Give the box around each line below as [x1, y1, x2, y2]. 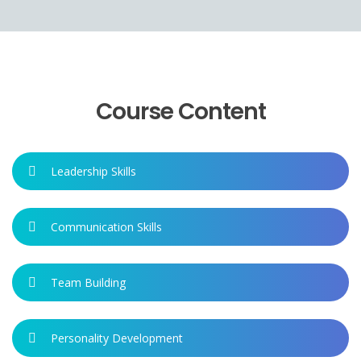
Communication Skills [51, 219, 162, 234]
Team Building [51, 275, 126, 290]
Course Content [95, 96, 266, 127]
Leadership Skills [51, 164, 136, 179]
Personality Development [51, 330, 183, 346]
